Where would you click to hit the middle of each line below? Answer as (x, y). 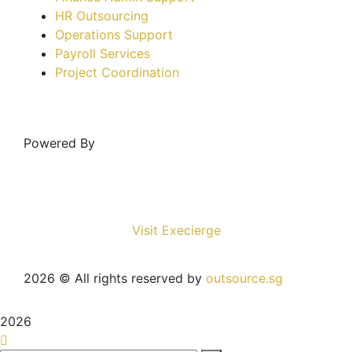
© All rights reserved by (130, 278)
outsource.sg (244, 278)
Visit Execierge (176, 230)
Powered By (59, 143)
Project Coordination (117, 72)
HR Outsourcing (102, 15)
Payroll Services (103, 53)
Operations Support (114, 34)
